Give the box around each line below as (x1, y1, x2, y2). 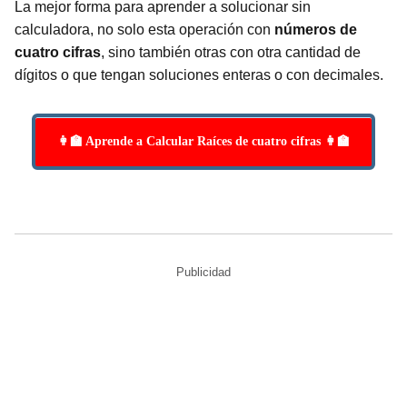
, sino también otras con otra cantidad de (101, 44, 361, 60)
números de (274, 21, 357, 37)
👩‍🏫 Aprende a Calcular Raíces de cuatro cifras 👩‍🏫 (57, 134, 350, 148)
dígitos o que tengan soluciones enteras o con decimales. (15, 66, 383, 83)
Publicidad (176, 264, 231, 279)
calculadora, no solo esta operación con (15, 21, 274, 37)
